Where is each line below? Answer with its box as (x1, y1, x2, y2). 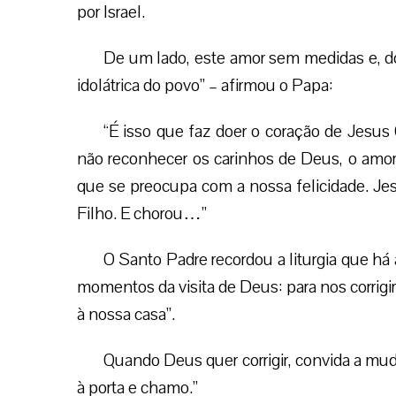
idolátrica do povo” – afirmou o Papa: (77, 73, 333, 97)
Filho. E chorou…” (77, 202, 207, 225)
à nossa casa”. (77, 302, 175, 326)
